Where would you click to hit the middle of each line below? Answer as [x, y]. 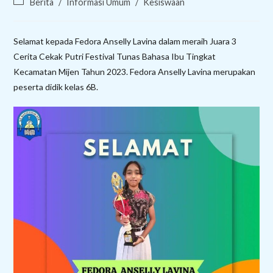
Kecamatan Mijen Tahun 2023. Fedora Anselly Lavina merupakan [135, 71]
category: [31, 14]
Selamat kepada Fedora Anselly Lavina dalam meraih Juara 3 [125, 41]
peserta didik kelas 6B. [56, 87]
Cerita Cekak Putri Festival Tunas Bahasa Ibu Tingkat [115, 56]
